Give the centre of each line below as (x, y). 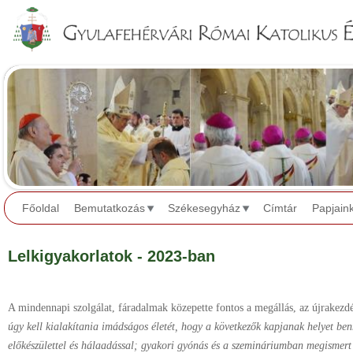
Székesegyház (204, 208)
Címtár (280, 208)
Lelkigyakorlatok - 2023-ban (111, 256)
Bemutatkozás (110, 208)
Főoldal (41, 208)
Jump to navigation (176, 11)
